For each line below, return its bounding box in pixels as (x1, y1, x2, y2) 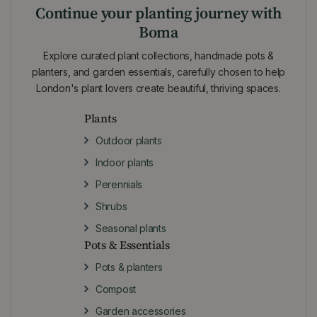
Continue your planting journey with (35, 2, 282, 24)
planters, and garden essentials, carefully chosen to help (32, 66, 285, 79)
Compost (96, 283, 136, 296)
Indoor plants (96, 156, 154, 169)
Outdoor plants (96, 134, 162, 147)
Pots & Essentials (84, 237, 170, 253)
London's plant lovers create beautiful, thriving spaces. (36, 82, 281, 95)
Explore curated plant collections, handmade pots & (42, 50, 274, 62)
